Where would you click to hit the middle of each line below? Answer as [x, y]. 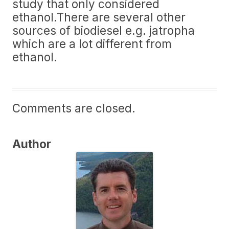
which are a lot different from [92, 44]
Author [32, 144]
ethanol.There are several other [99, 17]
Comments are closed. [74, 108]
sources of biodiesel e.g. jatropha [104, 30]
